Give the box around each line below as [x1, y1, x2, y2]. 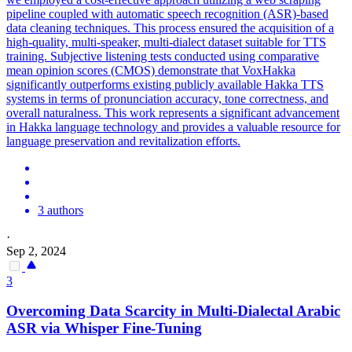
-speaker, [97, 35, 144, 49]
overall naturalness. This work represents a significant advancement [6, 105, 339, 119]
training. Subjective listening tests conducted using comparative [6, 49, 319, 63]
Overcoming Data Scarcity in [6, 302, 197, 320]
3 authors [38, 203, 83, 217]
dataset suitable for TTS [205, 35, 326, 49]
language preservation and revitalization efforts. [6, 134, 240, 148]
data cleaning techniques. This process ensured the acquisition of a [6, 20, 334, 35]
